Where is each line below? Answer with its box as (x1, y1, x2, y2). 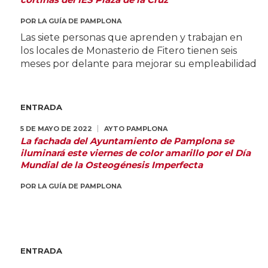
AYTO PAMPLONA (103, 124, 167, 133)
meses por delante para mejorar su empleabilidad (20, 58, 257, 69)
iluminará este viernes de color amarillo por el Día (20, 147, 251, 159)
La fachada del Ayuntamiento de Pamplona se (20, 135, 234, 147)
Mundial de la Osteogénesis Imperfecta (20, 159, 203, 170)
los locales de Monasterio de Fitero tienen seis (20, 45, 237, 56)
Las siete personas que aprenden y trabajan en (20, 32, 242, 43)
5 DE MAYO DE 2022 (20, 124, 92, 133)
